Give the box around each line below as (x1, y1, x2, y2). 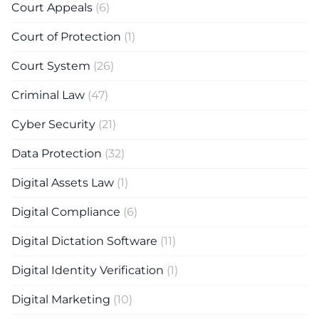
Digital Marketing (11, 293, 110, 306)
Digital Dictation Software (11, 234, 157, 248)
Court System (11, 59, 90, 73)
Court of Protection (11, 30, 121, 43)
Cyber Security (11, 117, 95, 131)
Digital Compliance (11, 205, 120, 219)
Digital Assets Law (11, 176, 114, 189)
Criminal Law (11, 88, 85, 102)
